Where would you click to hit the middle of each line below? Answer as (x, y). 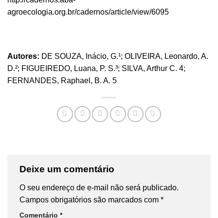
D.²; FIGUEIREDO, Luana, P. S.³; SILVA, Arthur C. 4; (96, 69)
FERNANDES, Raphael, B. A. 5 (62, 81)
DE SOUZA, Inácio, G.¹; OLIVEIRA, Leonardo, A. (124, 56)
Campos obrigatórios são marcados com (90, 200)
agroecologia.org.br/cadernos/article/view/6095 (88, 12)
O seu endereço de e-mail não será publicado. (99, 187)
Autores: (23, 56)
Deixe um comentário (68, 169)
